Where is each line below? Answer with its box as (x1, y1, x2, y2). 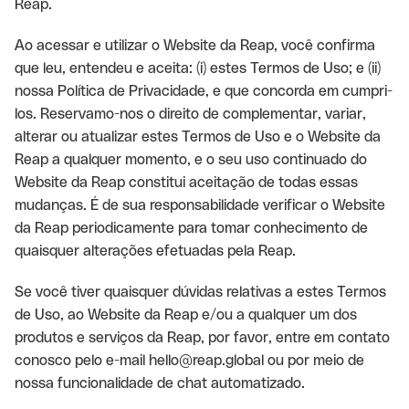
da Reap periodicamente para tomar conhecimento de (15, 219, 368, 236)
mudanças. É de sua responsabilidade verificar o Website (15, 196, 385, 214)
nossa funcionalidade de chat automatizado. (15, 374, 305, 392)
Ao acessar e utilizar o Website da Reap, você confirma (15, 37, 375, 54)
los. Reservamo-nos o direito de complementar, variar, (15, 105, 366, 122)
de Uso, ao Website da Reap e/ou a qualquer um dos (15, 306, 357, 323)
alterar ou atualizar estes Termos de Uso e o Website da (15, 128, 381, 145)
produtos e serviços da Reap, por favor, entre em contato (15, 329, 390, 346)
